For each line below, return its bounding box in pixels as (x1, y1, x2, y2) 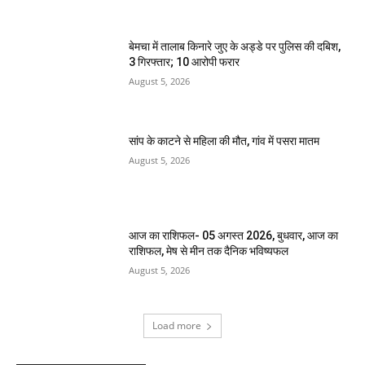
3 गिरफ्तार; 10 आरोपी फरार (129, 55, 240, 69)
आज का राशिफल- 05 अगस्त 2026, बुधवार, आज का (129, 228, 339, 242)
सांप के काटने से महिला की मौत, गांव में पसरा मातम (129, 134, 320, 147)
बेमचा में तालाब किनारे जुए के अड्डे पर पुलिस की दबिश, (129, 40, 341, 54)
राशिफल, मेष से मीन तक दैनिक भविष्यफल (129, 244, 289, 257)
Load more (152, 319, 201, 333)
